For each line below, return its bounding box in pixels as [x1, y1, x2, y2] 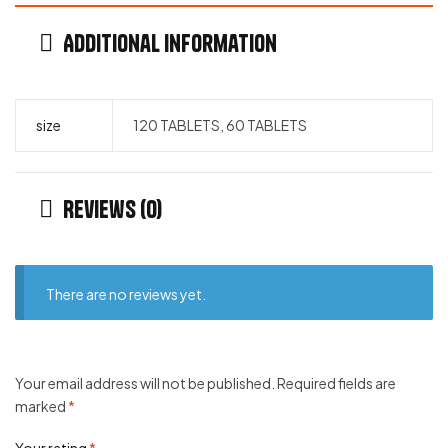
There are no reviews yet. [46, 284, 207, 303]
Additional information [63, 27, 277, 58]
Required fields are [277, 373, 396, 392]
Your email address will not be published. [15, 373, 275, 392]
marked [15, 396, 68, 415]
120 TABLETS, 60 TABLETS [132, 115, 307, 134]
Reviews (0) [63, 193, 162, 224]
